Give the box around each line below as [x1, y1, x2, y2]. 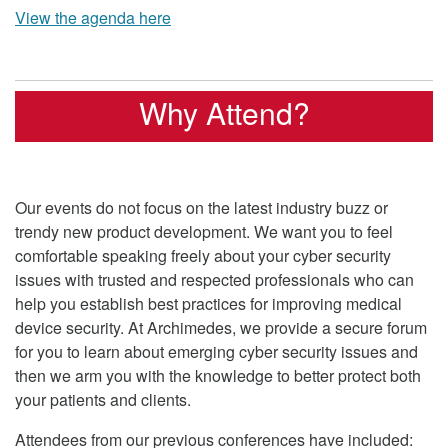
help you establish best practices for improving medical [15, 291, 402, 315]
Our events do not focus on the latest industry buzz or [15, 195, 388, 219]
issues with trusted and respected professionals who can [15, 267, 414, 291]
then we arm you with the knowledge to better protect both [15, 363, 421, 387]
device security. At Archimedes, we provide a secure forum [15, 315, 427, 339]
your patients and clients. [15, 387, 191, 411]
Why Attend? [138, 90, 310, 134]
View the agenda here [15, 5, 171, 29]
